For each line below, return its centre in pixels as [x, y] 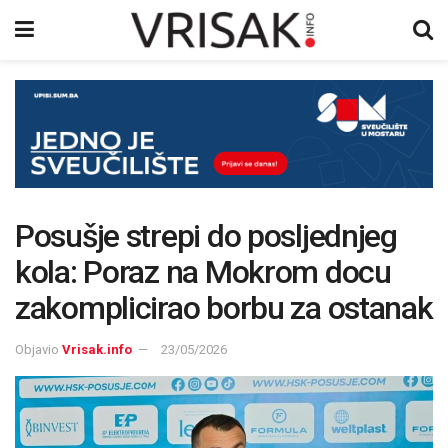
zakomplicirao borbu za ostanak [224, 307]
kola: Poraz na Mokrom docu [203, 271]
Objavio [37, 349]
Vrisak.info [97, 349]
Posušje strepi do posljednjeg [206, 235]
